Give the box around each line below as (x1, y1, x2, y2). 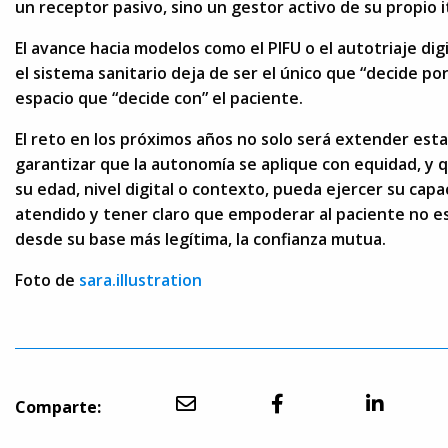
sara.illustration (79, 268, 202, 291)
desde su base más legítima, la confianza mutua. (15, 227, 386, 250)
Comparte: (15, 395, 101, 418)
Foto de (15, 268, 79, 291)
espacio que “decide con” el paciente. (15, 86, 303, 109)
